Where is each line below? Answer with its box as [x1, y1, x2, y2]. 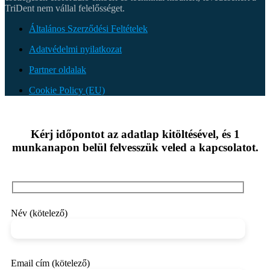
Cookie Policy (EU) [29, 85, 105, 96]
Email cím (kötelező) [11, 257, 90, 268]
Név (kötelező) [11, 207, 67, 218]
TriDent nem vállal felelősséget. [5, 3, 125, 14]
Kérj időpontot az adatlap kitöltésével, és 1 [30, 128, 240, 141]
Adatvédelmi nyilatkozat [29, 44, 122, 55]
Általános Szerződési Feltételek [29, 24, 148, 34]
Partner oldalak [29, 64, 86, 75]
